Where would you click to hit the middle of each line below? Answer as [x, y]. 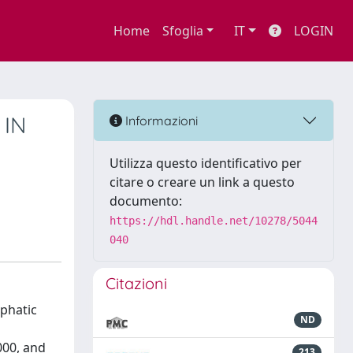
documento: [146, 201]
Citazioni [136, 283]
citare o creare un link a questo [202, 182]
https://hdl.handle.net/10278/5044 [214, 221]
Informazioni [160, 120]
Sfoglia [182, 31]
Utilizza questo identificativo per [206, 163]
